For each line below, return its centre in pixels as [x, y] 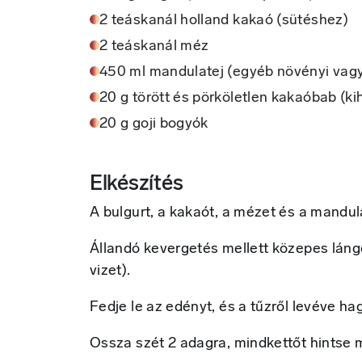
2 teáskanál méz [154, 47]
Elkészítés [137, 185]
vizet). [110, 271]
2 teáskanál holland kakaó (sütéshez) [224, 21]
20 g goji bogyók [154, 124]
